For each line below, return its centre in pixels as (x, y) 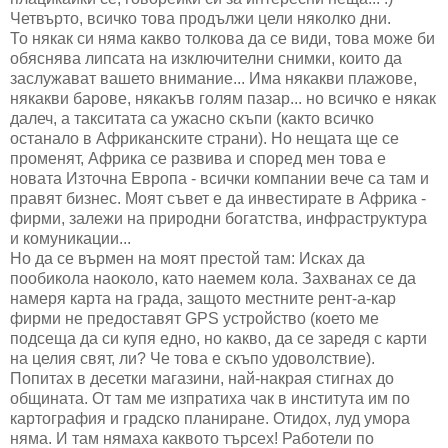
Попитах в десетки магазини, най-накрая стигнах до (202, 378)
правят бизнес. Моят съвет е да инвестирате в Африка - (218, 198)
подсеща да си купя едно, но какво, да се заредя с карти (218, 338)
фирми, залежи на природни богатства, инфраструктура (218, 218)
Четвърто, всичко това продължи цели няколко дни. (200, 18)
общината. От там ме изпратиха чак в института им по (210, 398)
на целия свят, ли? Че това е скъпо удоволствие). (192, 358)
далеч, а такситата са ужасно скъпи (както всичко (192, 118)
